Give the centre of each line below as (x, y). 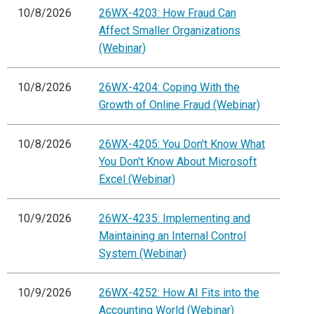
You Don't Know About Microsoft (178, 162)
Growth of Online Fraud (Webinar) (179, 105)
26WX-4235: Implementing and (175, 219)
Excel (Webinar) (137, 179)
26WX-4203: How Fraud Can (168, 13)
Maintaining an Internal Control (172, 236)
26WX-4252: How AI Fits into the (179, 293)
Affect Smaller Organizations (170, 31)
